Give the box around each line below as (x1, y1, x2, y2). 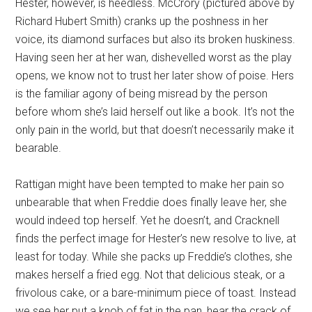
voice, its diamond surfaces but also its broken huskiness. (15, 33, 296, 47)
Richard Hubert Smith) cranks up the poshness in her (15, 15, 269, 29)
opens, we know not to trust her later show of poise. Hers (15, 69, 295, 83)
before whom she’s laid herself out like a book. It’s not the (15, 105, 295, 119)
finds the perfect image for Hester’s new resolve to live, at (15, 232, 297, 246)
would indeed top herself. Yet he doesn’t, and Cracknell (15, 214, 280, 228)
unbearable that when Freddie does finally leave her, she (15, 196, 288, 210)
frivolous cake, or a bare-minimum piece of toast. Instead (15, 286, 297, 300)
